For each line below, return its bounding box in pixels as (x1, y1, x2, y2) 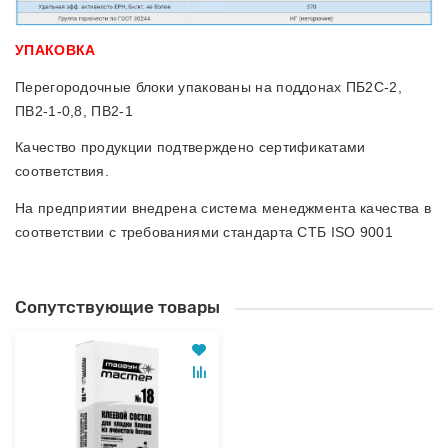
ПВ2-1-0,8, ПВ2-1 (15, 102, 133, 119)
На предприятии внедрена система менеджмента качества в (15, 199, 432, 216)
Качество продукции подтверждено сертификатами (15, 139, 366, 156)
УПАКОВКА (15, 42, 96, 59)
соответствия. (15, 163, 109, 180)
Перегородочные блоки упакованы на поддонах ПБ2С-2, (15, 78, 402, 95)
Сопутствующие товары (15, 297, 220, 318)
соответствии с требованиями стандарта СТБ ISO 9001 (15, 223, 393, 240)
